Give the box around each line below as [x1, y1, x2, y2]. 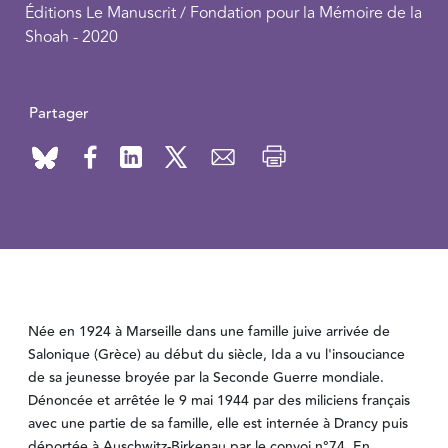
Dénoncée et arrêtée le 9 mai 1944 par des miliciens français [28, 390, 410, 413]
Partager [28, 101, 89, 125]
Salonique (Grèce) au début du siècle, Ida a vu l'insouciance [28, 344, 405, 367]
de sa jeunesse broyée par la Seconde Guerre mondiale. [28, 367, 384, 390]
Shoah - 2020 [24, 24, 118, 49]
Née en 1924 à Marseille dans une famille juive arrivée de [28, 321, 390, 344]
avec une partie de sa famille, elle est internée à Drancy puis [28, 413, 408, 436]
